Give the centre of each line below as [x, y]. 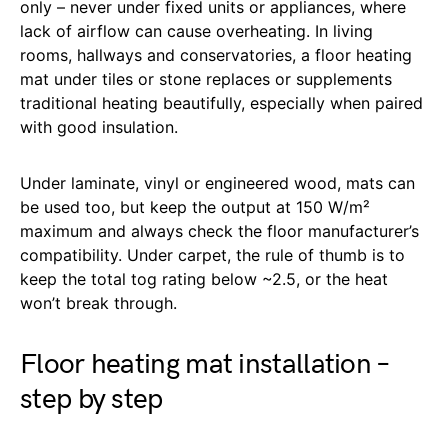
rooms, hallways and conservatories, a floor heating [216, 54]
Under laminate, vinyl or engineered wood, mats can [217, 182]
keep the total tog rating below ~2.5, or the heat [204, 278]
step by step [91, 399]
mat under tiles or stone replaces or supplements [206, 78]
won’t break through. [98, 302]
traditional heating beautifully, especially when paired [221, 102]
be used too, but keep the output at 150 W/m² [195, 206]
